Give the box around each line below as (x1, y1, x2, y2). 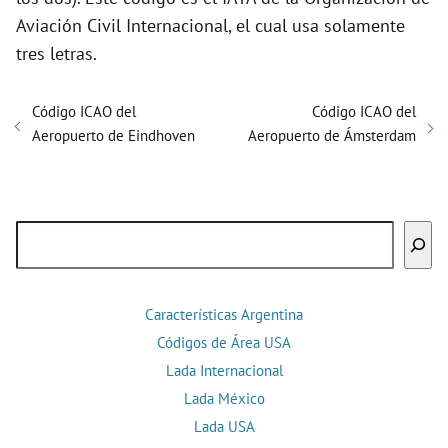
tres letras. (16, 42, 97, 66)
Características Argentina (145, 305, 303, 325)
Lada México (183, 389, 265, 409)
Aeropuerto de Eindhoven (32, 126, 195, 146)
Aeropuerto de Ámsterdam (248, 126, 416, 146)
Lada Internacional (165, 361, 283, 381)
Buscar (15, 222, 67, 246)
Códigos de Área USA (157, 333, 291, 353)
